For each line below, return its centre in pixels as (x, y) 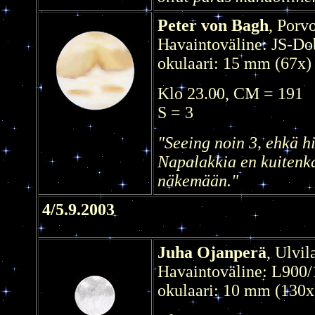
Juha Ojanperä (212, 252)
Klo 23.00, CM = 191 (230, 93)
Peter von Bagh (213, 25)
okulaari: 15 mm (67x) (234, 63)
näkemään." (198, 180)
